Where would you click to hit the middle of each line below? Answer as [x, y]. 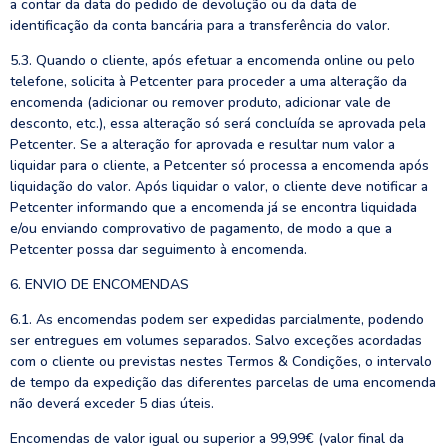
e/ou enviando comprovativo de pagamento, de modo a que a [201, 228]
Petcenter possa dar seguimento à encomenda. [158, 249]
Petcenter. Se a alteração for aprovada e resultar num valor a [202, 144]
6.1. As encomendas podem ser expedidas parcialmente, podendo [217, 319]
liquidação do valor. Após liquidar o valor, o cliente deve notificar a [219, 186]
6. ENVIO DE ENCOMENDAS [99, 284]
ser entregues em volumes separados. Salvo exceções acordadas [216, 340]
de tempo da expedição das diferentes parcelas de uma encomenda [223, 382]
